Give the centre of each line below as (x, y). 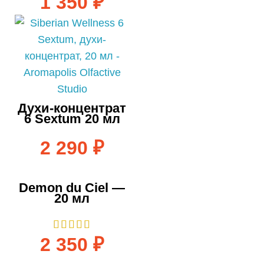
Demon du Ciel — (72, 187)
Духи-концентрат (72, 108)
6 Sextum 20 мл (72, 118)
